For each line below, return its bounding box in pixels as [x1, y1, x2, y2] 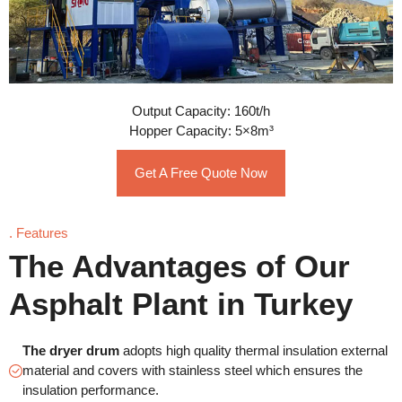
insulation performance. [22, 382, 159, 398]
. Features [9, 225, 68, 241]
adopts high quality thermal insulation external [123, 343, 388, 359]
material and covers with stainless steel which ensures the [22, 363, 363, 379]
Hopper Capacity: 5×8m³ [128, 123, 274, 139]
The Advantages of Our [9, 249, 350, 284]
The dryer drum [22, 343, 123, 359]
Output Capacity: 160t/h [132, 103, 270, 119]
